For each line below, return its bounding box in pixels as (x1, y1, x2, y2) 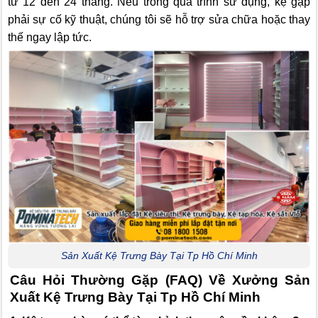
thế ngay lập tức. (8, 31, 92, 44)
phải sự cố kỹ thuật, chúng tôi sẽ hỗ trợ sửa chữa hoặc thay (8, 13, 310, 26)
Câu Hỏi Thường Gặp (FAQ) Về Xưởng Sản (10, 272, 310, 287)
